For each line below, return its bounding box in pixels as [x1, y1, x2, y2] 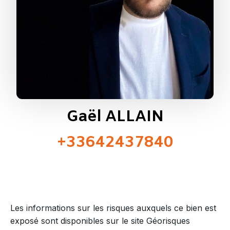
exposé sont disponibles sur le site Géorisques [10, 215, 190, 226]
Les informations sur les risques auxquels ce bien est [10, 202, 216, 213]
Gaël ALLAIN [66, 106, 164, 127]
